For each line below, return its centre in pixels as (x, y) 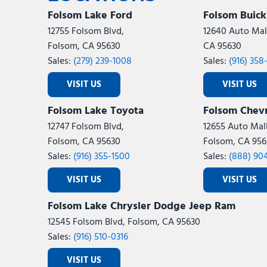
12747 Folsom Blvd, (86, 127)
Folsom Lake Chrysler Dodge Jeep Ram (142, 207)
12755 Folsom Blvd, (86, 32)
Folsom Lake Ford (90, 16)
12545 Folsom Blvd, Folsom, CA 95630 (124, 222)
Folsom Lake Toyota (96, 111)
